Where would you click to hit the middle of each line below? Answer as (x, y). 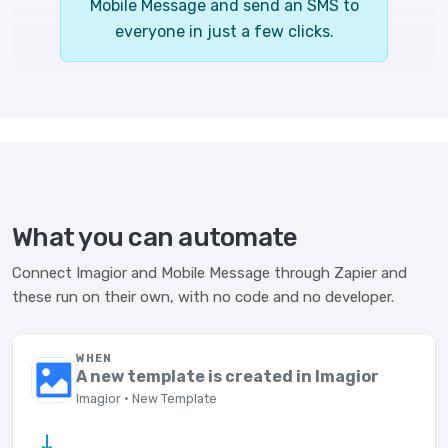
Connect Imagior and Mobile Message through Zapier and (209, 273)
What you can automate (155, 237)
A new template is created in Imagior (228, 376)
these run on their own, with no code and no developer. (203, 297)
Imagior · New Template (147, 399)
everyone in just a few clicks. (224, 31)
